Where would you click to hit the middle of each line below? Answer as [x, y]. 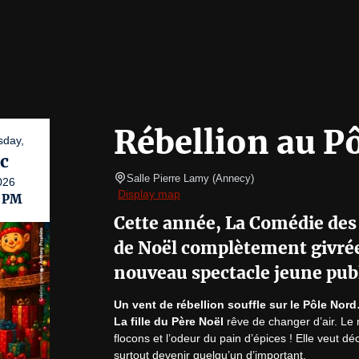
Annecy [233, 178]
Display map [149, 194]
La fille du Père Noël [169, 321]
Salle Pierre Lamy [168, 178]
